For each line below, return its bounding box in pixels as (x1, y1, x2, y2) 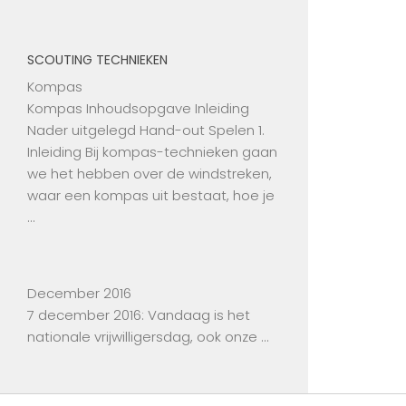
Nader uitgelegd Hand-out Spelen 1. (27, 121, 265, 140)
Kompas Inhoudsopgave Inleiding (27, 99, 249, 119)
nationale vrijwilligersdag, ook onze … (27, 327, 268, 347)
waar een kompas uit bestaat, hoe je (27, 186, 275, 206)
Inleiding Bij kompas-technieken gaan (27, 142, 277, 162)
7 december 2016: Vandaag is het (27, 305, 250, 325)
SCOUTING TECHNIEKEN (27, 51, 168, 70)
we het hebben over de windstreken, (27, 164, 272, 184)
